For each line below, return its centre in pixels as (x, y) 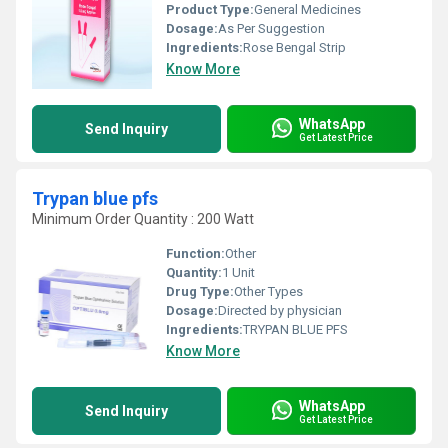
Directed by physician (280, 310)
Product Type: (210, 9)
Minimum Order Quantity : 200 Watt (143, 219)
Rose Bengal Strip (294, 47)
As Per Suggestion (271, 28)
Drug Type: (200, 291)
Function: (195, 253)
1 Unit (238, 272)
